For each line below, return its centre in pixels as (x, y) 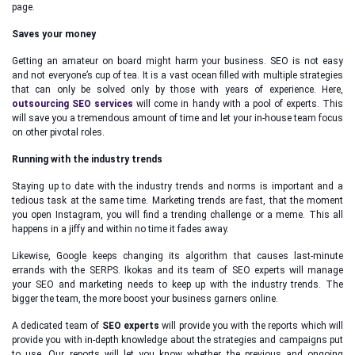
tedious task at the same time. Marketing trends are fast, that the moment (177, 200)
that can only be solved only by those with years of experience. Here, (177, 90)
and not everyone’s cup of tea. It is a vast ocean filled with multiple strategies (177, 75)
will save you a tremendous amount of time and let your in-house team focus (177, 118)
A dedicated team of (57, 326)
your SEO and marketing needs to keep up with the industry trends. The (177, 284)
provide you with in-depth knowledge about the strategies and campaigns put (177, 340)
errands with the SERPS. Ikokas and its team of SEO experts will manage (177, 270)
